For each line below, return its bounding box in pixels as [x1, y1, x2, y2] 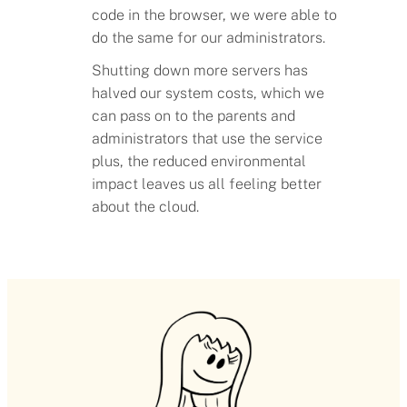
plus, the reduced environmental [92, 152, 307, 170]
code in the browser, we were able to [92, 6, 338, 25]
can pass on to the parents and [92, 106, 296, 124]
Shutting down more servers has [92, 61, 309, 79]
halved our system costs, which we [92, 84, 325, 102]
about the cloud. [92, 197, 200, 215]
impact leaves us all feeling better [92, 174, 323, 193]
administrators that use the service [92, 129, 323, 147]
